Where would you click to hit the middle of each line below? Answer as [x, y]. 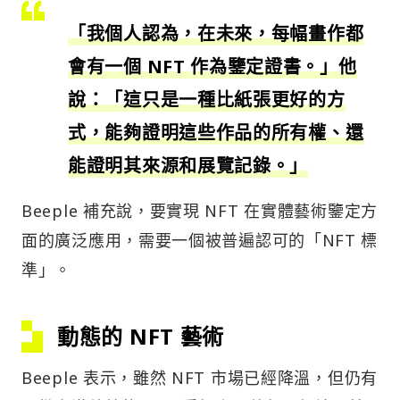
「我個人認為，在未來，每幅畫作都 [216, 34]
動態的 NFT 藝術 [141, 337]
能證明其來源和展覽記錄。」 [188, 166]
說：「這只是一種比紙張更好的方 [207, 100]
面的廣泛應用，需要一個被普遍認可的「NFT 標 [200, 241]
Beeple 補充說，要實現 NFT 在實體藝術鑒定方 [200, 211]
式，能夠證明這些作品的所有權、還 [216, 133]
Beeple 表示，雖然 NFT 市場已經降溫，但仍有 [200, 378]
